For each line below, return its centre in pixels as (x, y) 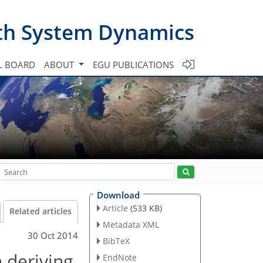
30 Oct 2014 (53, 235)
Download (118, 195)
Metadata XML (131, 224)
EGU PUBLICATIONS (133, 64)
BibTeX (116, 241)
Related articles (41, 211)
